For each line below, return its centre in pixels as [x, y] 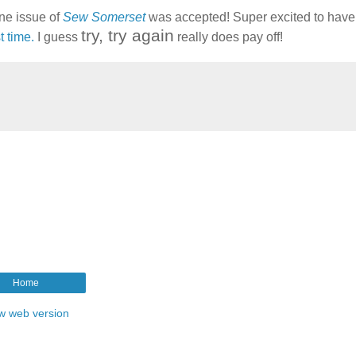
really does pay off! [228, 37]
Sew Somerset [104, 17]
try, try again [128, 35]
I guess [58, 37]
